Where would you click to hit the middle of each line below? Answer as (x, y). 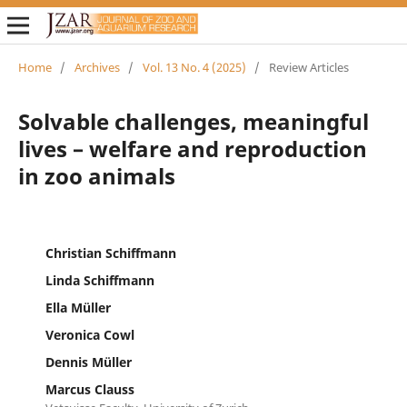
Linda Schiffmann (99, 280)
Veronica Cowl (89, 334)
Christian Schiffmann (110, 253)
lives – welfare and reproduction (192, 148)
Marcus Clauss (89, 389)
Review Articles (308, 67)
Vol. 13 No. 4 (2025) (194, 67)
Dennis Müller (88, 362)
